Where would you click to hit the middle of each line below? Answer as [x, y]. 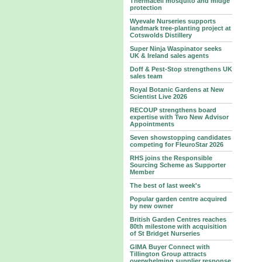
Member [142, 172]
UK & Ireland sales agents [169, 56]
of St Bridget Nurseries [165, 233]
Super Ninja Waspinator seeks [175, 49]
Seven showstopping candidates [180, 137]
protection [146, 8]
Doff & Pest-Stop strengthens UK [181, 69]
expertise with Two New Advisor [179, 117]
